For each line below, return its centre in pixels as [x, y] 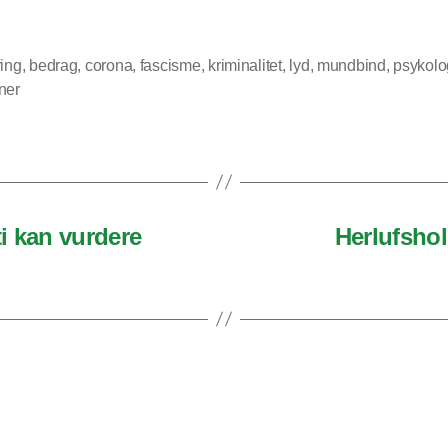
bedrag [53, 65]
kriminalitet [245, 65]
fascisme [170, 65]
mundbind [351, 65]
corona [108, 65]
